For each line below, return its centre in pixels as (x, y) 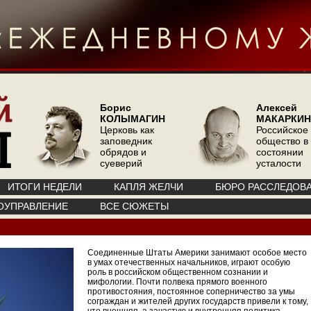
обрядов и (123, 152)
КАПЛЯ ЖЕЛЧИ (149, 187)
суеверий (121, 163)
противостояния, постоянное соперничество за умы (191, 292)
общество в (282, 141)
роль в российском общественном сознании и (178, 272)
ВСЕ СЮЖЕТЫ (134, 206)
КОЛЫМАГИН (133, 119)
